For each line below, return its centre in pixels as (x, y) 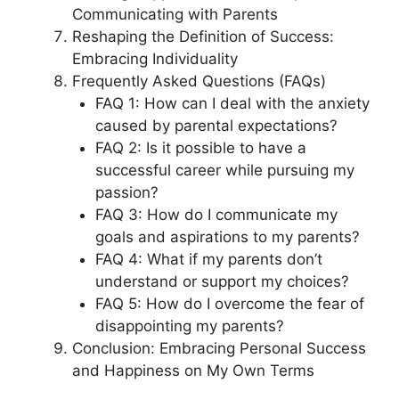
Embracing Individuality (155, 58)
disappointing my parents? (189, 326)
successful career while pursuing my (224, 170)
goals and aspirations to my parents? (227, 236)
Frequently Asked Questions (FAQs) (199, 81)
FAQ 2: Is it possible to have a (200, 147)
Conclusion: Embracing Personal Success (219, 348)
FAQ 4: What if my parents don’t (208, 259)
